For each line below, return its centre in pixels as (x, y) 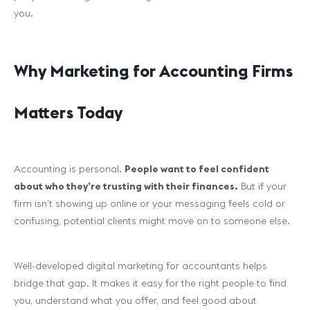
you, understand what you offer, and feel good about (135, 300)
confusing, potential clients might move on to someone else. (152, 221)
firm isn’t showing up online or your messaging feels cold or (149, 203)
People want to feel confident (197, 169)
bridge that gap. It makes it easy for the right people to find (150, 283)
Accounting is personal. (69, 169)
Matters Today (68, 112)
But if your (262, 186)
